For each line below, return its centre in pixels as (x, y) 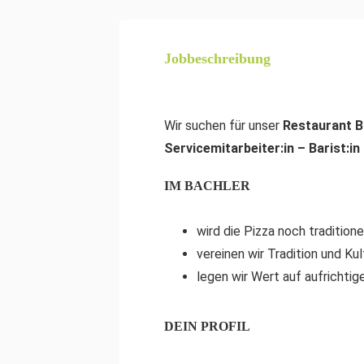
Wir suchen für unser (223, 126)
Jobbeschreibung (217, 58)
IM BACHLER (207, 186)
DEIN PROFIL (207, 326)
